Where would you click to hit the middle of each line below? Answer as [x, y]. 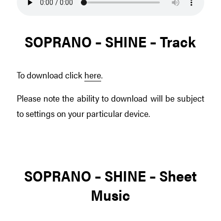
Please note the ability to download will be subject [110, 97]
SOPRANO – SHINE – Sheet [110, 176]
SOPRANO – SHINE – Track [110, 41]
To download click [50, 74]
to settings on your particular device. [83, 113]
